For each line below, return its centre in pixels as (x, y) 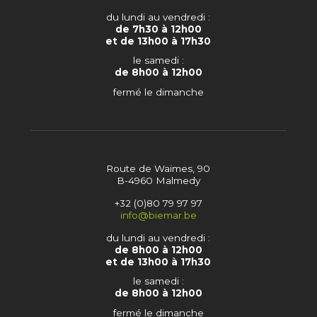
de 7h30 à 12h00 (158, 29)
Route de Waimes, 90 (158, 168)
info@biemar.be (158, 215)
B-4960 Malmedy (158, 180)
